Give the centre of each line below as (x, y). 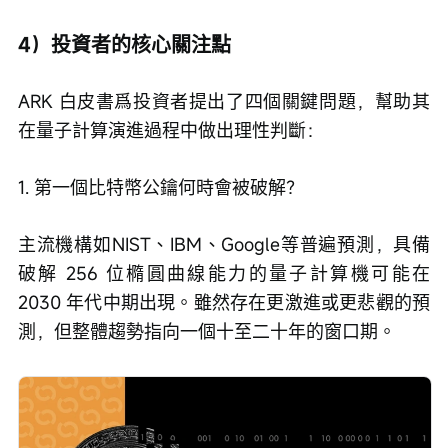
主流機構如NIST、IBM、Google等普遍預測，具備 (224, 243)
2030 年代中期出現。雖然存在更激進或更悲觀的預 (224, 301)
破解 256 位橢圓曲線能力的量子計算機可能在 (224, 272)
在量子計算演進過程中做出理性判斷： (171, 129)
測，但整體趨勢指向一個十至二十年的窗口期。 (207, 330)
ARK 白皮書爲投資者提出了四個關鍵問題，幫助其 (224, 100)
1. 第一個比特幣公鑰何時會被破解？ (161, 186)
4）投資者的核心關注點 (124, 44)
